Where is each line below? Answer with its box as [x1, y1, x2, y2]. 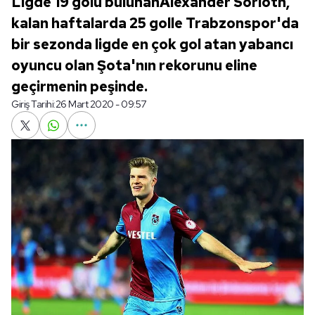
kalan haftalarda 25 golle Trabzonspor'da [11, 14, 299, 32]
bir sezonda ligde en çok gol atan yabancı [11, 35, 293, 53]
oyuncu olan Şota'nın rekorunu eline [11, 56, 257, 75]
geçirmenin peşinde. [11, 77, 148, 96]
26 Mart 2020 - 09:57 [55, 98, 146, 110]
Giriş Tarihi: [11, 98, 56, 110]
